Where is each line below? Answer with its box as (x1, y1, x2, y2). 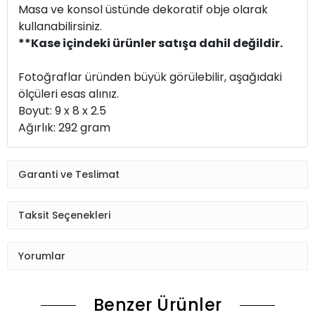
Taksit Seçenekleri (18, 207, 110, 222)
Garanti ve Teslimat (18, 167, 120, 181)
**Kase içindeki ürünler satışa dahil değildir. (18, 35, 283, 52)
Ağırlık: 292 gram (18, 120, 110, 136)
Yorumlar (18, 248, 65, 263)
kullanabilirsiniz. (18, 18, 102, 35)
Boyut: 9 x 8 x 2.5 (18, 103, 106, 120)
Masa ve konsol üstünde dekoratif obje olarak (18, 1, 268, 18)
